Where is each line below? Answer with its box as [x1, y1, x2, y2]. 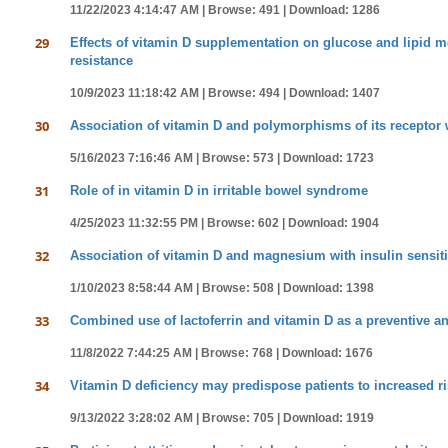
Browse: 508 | [202, 281, 283, 295]
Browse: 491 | [208, 3, 289, 17]
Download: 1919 [283, 411, 374, 425]
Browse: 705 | [202, 411, 283, 425]
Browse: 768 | [201, 346, 282, 360]
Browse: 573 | [202, 151, 283, 165]
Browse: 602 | [207, 216, 288, 230]
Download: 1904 [288, 216, 379, 230]
